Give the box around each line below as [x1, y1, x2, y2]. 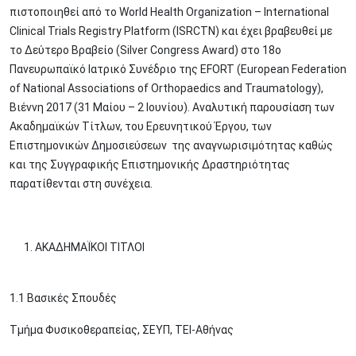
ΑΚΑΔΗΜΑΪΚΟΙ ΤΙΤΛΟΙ [35, 241, 145, 253]
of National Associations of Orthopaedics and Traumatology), [10, 82, 323, 95]
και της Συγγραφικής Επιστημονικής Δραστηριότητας [10, 158, 290, 171]
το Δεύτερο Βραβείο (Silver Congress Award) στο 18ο [10, 44, 281, 56]
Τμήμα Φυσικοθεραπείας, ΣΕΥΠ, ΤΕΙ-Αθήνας [10, 323, 234, 336]
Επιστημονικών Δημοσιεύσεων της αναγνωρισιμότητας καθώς [10, 139, 333, 152]
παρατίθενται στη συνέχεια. [10, 177, 153, 190]
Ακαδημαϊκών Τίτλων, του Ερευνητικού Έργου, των [10, 120, 272, 133]
